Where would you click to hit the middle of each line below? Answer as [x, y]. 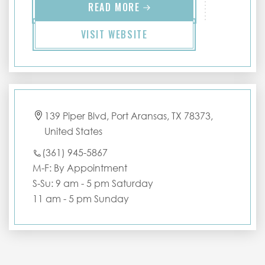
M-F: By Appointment [80, 168]
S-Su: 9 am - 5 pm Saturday [93, 183]
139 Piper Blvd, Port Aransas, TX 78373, [129, 116]
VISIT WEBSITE [114, 34]
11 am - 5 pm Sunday [81, 199]
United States [73, 131]
